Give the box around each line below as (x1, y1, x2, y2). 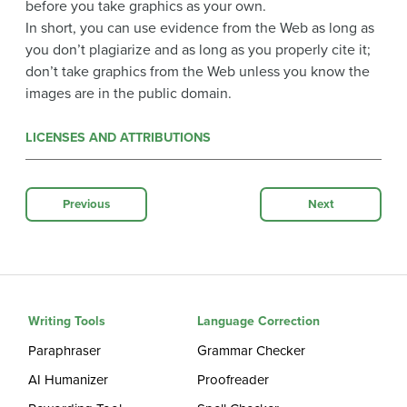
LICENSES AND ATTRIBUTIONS (25, 130, 211, 146)
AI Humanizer (28, 372, 109, 389)
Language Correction (197, 313, 321, 330)
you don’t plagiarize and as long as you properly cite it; (25, 40, 371, 59)
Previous (63, 197, 110, 213)
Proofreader (197, 372, 270, 389)
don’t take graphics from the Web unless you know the (25, 62, 370, 81)
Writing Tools (28, 313, 106, 330)
